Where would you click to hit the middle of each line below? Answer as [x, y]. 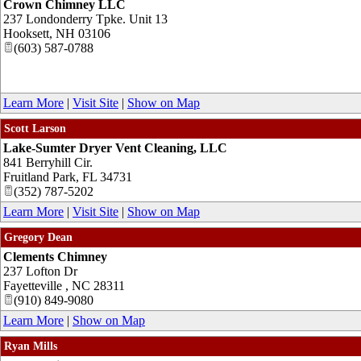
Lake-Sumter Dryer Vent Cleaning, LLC [115, 147]
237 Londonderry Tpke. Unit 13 [85, 19]
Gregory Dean [38, 237]
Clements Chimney [55, 256]
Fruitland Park [39, 176]
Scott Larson [35, 128]
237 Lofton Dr [40, 271]
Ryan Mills [31, 346]
